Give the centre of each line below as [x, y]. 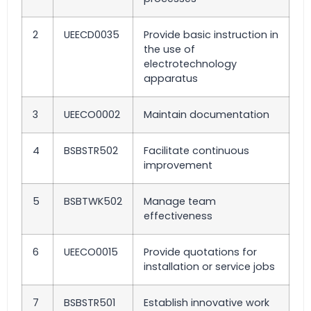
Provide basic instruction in [211, 34]
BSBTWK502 [93, 201]
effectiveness [178, 216]
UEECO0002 [92, 114]
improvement [178, 165]
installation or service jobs [209, 266]
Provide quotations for [200, 252]
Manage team [180, 201]
